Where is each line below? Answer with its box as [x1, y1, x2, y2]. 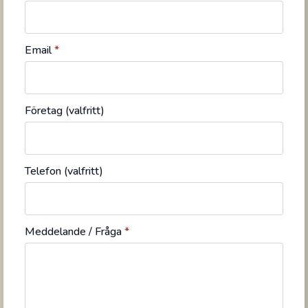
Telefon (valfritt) [24, 164, 103, 179]
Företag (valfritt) [24, 103, 104, 119]
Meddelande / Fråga [24, 224, 122, 240]
